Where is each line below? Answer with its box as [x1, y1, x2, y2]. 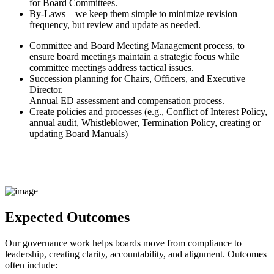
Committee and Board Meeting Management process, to [29, 40, 245, 51]
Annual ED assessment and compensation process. [29, 95, 224, 106]
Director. [29, 84, 63, 95]
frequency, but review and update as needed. [29, 20, 201, 31]
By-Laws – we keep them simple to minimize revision [29, 9, 237, 20]
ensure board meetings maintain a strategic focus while [29, 51, 239, 62]
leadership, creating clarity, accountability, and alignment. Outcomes [5, 249, 267, 260]
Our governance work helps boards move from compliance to [5, 238, 242, 249]
